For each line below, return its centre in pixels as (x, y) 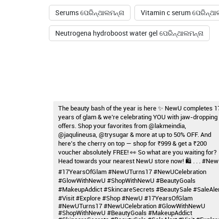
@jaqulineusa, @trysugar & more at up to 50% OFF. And (134, 135)
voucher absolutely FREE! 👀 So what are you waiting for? (137, 152)
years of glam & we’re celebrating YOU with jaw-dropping (138, 117)
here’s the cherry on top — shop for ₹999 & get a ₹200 (132, 143)
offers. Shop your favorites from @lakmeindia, (122, 126)
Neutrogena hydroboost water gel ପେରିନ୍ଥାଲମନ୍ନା (129, 33)
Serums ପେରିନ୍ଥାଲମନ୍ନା (89, 13)
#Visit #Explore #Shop (90, 198)
